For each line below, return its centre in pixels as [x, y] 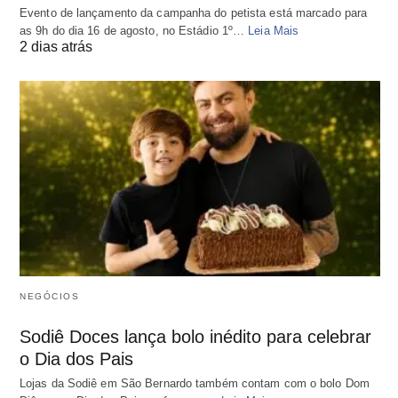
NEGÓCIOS [49, 297]
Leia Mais [274, 30]
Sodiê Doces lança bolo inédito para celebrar [195, 337]
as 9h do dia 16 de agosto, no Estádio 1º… [134, 30]
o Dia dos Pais [76, 359]
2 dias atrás [56, 46]
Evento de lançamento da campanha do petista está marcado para [194, 12]
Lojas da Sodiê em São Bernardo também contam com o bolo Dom [195, 384]
